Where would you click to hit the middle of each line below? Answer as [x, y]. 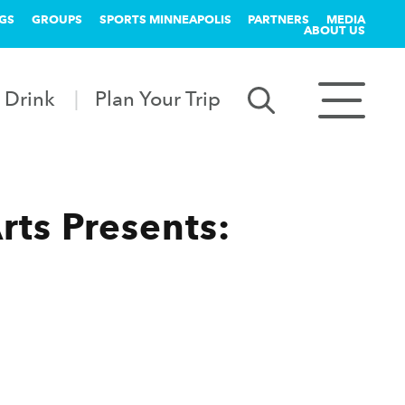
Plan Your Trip [158, 98]
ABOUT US [334, 30]
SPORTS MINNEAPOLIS [165, 19]
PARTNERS [279, 19]
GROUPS [57, 19]
